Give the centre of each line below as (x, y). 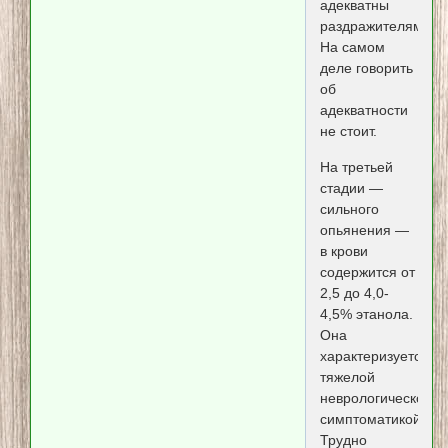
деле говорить (366, 68)
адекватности (363, 110)
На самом (352, 47)
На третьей (356, 166)
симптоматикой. (372, 418)
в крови (343, 250)
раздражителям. (373, 26)
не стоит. (348, 131)
